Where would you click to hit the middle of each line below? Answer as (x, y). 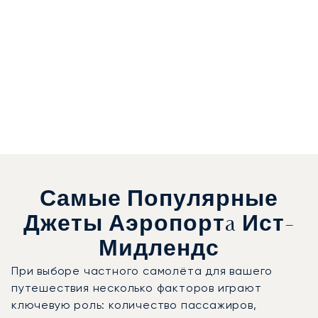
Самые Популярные (159, 200)
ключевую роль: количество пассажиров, (134, 305)
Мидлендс (159, 250)
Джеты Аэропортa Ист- (159, 225)
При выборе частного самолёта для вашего (142, 270)
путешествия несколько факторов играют (137, 287)
